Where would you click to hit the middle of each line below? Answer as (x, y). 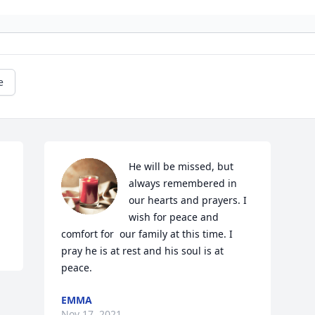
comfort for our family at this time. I (147, 234)
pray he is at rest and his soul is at (143, 251)
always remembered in (183, 184)
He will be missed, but (181, 167)
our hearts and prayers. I (188, 200)
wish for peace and (174, 217)
